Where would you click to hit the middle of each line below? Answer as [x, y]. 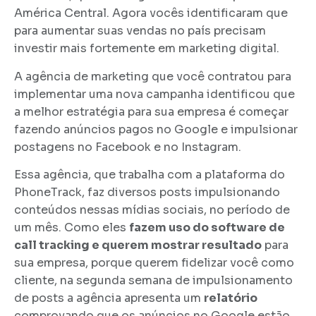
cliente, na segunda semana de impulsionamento [153, 281]
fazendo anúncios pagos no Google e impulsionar [156, 129]
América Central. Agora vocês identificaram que [151, 13]
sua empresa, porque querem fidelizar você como [154, 263]
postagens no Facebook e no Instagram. [128, 147]
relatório [231, 298]
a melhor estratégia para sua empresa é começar [151, 111]
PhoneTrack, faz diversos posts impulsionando [147, 193]
